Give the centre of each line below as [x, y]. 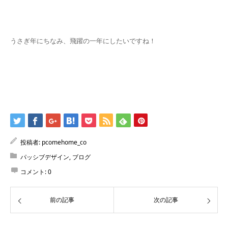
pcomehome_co [64, 142]
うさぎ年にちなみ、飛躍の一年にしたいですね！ [83, 41]
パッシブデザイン [45, 157]
